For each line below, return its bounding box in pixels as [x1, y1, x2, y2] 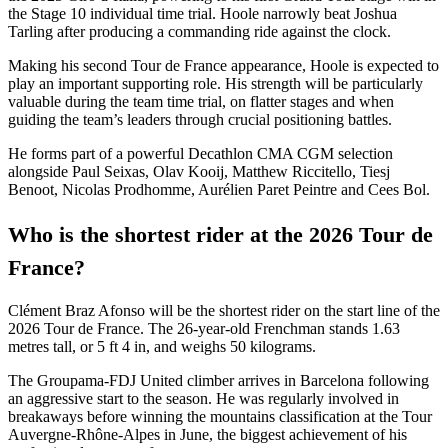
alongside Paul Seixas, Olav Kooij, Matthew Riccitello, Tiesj [8, 163, 390, 181]
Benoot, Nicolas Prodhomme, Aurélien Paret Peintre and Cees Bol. [8, 181, 430, 199]
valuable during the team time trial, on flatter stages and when [8, 93, 394, 111]
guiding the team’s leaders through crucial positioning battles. [8, 111, 392, 129]
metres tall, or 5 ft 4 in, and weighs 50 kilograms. [8, 337, 316, 355]
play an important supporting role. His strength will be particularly [8, 75, 423, 93]
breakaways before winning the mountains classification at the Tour [8, 407, 432, 425]
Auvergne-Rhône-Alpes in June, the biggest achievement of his [8, 425, 407, 443]
